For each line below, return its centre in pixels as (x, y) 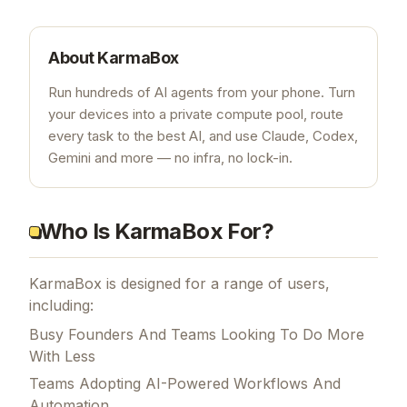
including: (61, 305)
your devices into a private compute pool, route (196, 114)
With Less (62, 356)
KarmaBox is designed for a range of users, (179, 283)
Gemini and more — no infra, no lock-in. (170, 157)
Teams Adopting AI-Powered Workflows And (185, 383)
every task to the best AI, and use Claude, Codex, (203, 135)
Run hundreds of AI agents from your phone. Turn (202, 92)
